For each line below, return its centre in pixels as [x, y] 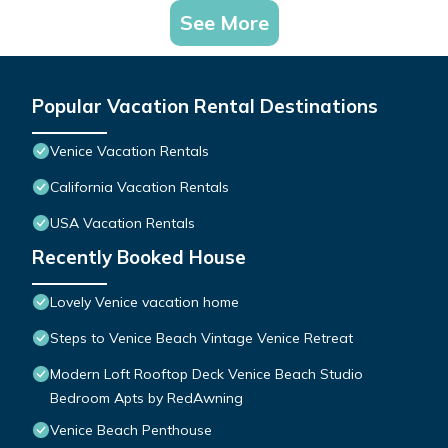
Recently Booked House [139, 257]
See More [224, 23]
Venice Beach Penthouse [131, 430]
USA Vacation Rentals [122, 223]
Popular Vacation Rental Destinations [205, 106]
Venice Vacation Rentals [129, 151]
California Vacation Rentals [139, 187]
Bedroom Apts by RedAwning [146, 398]
